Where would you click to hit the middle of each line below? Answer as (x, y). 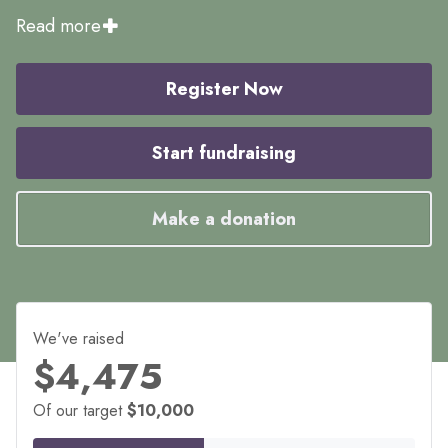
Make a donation (224, 218)
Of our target (77, 410)
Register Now (224, 88)
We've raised (78, 338)
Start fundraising (224, 152)
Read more (58, 25)
